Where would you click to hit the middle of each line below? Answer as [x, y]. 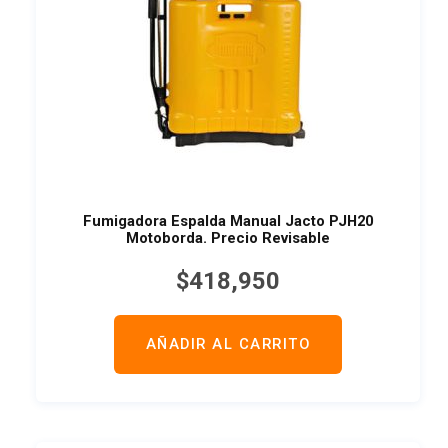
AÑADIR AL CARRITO [228, 344]
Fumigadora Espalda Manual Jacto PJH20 [228, 220]
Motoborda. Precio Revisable [228, 237]
